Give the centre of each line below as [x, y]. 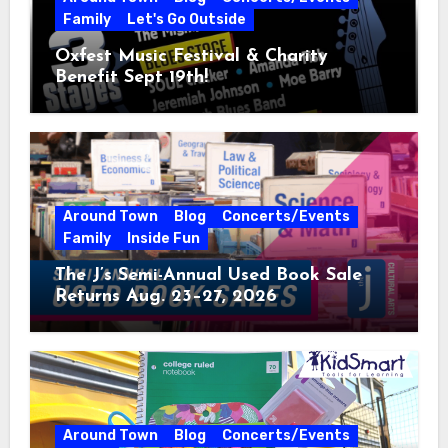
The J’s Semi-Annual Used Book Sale [208, 275]
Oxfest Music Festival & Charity [191, 56]
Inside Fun [163, 238]
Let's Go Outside [186, 19]
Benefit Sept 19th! [131, 77]
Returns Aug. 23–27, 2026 [165, 296]
